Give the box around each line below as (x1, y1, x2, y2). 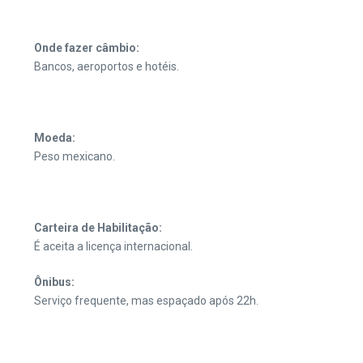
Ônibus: (34, 275, 75, 288)
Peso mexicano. (34, 150, 115, 163)
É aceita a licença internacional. (34, 240, 193, 253)
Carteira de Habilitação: (34, 221, 162, 234)
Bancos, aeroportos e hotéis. (34, 60, 179, 73)
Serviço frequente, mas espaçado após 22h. (34, 294, 258, 307)
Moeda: (34, 131, 75, 144)
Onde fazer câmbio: (34, 41, 139, 54)
